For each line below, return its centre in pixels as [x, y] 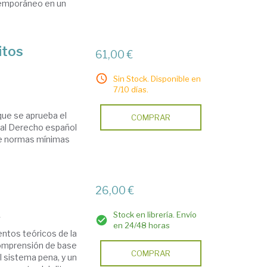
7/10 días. [131, 89]
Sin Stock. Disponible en [157, 79]
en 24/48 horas [142, 225]
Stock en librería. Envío [155, 215]
